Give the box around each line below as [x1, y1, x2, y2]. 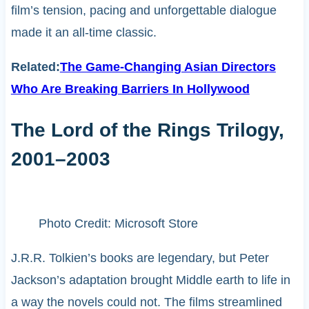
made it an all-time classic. [10, 26, 157, 40]
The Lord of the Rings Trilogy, [10, 119, 284, 141]
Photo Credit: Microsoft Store [38, 216, 198, 230]
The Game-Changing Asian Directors [59, 60, 276, 74]
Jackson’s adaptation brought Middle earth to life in [10, 272, 290, 287]
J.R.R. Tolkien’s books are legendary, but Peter [10, 250, 269, 265]
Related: [10, 60, 60, 74]
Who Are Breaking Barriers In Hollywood [10, 82, 250, 97]
